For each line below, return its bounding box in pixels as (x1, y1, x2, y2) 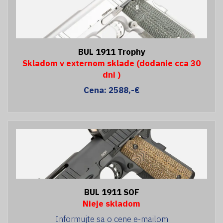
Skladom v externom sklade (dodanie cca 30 (22, 57, 201, 69)
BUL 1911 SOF (84, 186, 139, 198)
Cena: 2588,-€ (83, 84, 140, 96)
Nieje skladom (83, 198, 140, 209)
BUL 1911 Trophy (78, 46, 145, 57)
